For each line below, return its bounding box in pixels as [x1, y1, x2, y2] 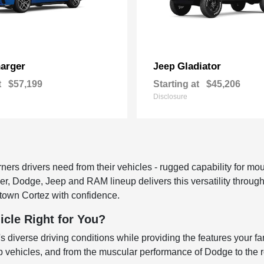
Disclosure [153, 93, 187, 101]
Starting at [153, 79, 199, 89]
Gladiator [177, 61, 221, 72]
